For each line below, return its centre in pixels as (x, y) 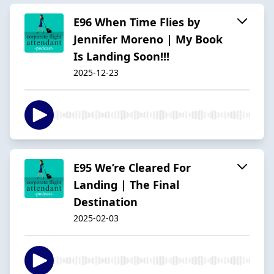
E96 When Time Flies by (137, 22)
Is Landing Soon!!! (121, 56)
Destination (106, 202)
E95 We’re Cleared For (132, 167)
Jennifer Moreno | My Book (148, 39)
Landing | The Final (126, 184)
